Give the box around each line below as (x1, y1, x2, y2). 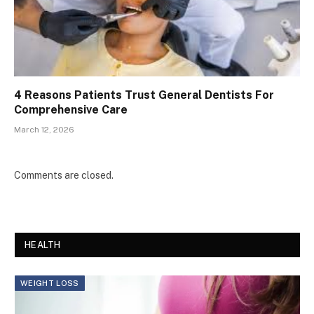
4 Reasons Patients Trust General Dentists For (14, 88, 274, 102)
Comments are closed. (14, 170, 114, 182)
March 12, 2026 (14, 125, 74, 135)
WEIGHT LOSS (20, 279, 79, 288)
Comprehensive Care (14, 103, 128, 117)
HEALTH (25, 240, 61, 251)
